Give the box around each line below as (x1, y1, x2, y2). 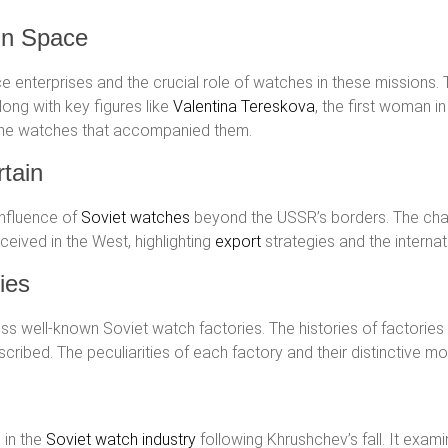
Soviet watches (81, 208, 190, 227)
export (215, 232, 261, 251)
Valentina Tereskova (173, 97, 315, 116)
